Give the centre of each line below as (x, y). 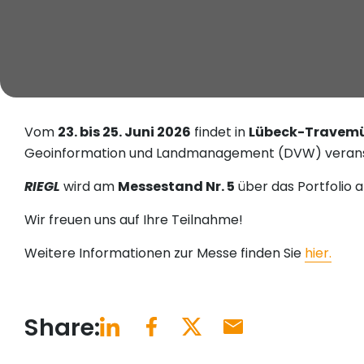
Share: (62, 328)
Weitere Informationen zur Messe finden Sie (165, 253)
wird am (89, 187)
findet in (220, 132)
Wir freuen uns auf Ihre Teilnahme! (134, 220)
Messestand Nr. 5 (176, 187)
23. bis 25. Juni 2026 (124, 132)
